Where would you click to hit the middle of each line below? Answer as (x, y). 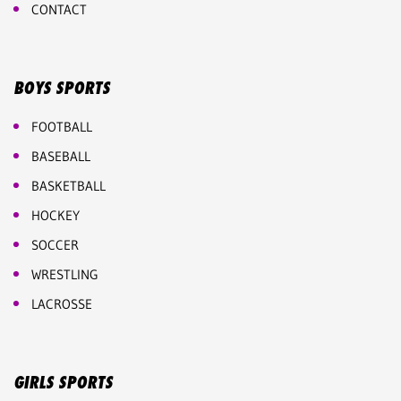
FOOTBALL (62, 127)
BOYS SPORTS (62, 88)
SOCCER (55, 245)
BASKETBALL (68, 186)
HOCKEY (55, 216)
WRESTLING (65, 275)
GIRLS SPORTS (63, 383)
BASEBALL (61, 157)
